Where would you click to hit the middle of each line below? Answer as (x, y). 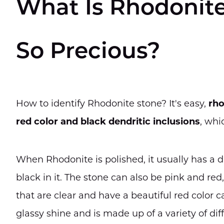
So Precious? (88, 52)
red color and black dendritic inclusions (108, 121)
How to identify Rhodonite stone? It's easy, (112, 103)
